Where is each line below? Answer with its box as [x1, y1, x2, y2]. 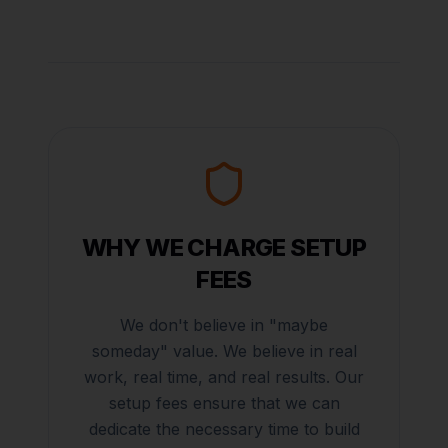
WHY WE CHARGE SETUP [81, 233, 367, 262]
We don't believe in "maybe [120, 315, 328, 335]
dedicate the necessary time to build [88, 419, 360, 439]
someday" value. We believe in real [91, 341, 357, 361]
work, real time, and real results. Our [84, 367, 364, 387]
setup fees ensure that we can [108, 393, 340, 413]
